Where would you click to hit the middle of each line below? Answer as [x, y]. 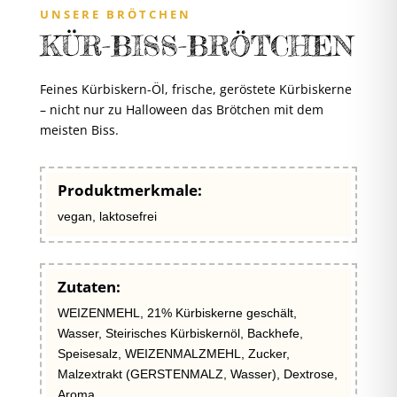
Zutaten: [89, 286]
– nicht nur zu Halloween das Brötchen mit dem [181, 109]
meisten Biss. [79, 129]
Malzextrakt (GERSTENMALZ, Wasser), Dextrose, [197, 374]
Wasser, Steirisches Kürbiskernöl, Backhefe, [180, 333]
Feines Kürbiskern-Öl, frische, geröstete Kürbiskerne [195, 89]
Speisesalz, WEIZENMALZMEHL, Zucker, [173, 353]
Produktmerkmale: [129, 190]
